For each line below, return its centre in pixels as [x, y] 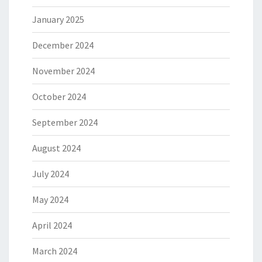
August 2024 [56, 148]
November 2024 [63, 71]
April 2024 [52, 225]
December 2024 [63, 45]
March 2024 [55, 251]
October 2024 [59, 97]
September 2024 [65, 123]
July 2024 [51, 174]
